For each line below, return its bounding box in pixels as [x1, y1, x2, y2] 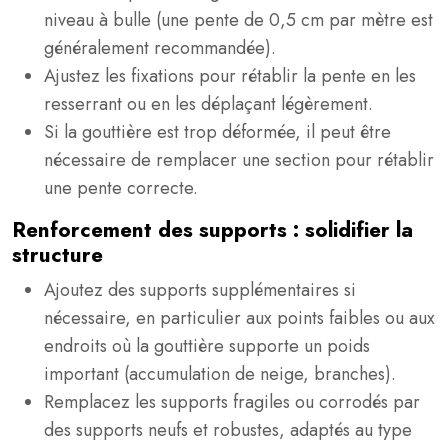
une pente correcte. [44, 175, 198, 201]
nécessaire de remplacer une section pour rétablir [44, 147, 434, 173]
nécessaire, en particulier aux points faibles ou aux [44, 305, 435, 331]
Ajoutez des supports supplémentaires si [44, 277, 356, 303]
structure [12, 240, 103, 270]
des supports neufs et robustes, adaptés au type [44, 417, 412, 443]
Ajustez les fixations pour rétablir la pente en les [44, 63, 416, 89]
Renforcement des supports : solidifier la [12, 215, 413, 245]
